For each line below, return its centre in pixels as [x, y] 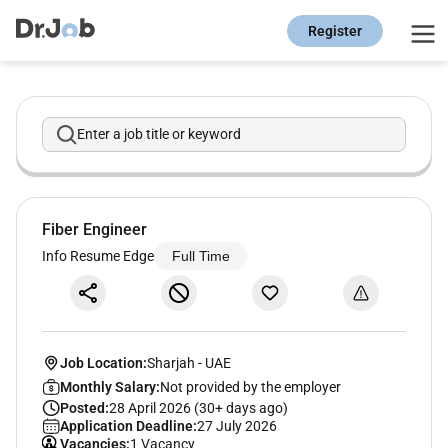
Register [335, 30]
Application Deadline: [128, 425]
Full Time [200, 256]
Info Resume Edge [98, 255]
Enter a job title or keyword [159, 134]
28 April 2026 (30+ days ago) [198, 407]
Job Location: [103, 362]
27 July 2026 [236, 425]
